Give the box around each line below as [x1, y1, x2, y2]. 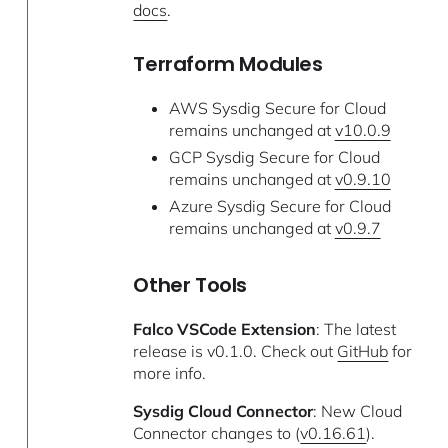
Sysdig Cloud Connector [133, 401, 314, 421]
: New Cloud [313, 401, 403, 421]
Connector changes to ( [133, 423, 301, 443]
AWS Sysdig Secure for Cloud [168, 98, 386, 119]
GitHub [337, 341, 389, 361]
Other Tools [133, 271, 248, 299]
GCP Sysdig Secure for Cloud [168, 147, 380, 168]
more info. [133, 363, 207, 383]
